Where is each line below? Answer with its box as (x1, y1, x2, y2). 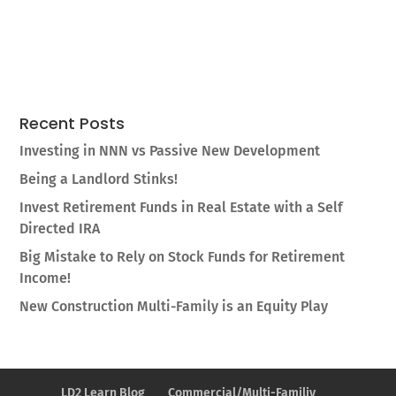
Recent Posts (19, 111, 126, 134)
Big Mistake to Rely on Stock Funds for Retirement (19, 247, 346, 265)
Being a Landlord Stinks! (19, 170, 179, 187)
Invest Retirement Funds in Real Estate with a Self (19, 198, 344, 216)
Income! (19, 269, 72, 286)
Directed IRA (19, 219, 101, 237)
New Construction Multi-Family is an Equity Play (19, 297, 329, 315)
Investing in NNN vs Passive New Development (19, 141, 321, 159)
